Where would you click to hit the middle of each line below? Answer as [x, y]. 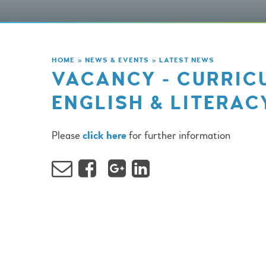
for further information [178, 136]
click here [104, 136]
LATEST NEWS [187, 60]
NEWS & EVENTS [117, 60]
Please [67, 136]
